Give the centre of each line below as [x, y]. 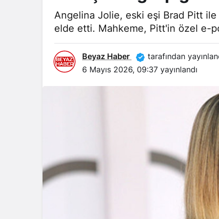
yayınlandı [178, 70]
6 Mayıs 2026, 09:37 [120, 70]
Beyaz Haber [107, 56]
